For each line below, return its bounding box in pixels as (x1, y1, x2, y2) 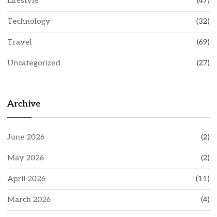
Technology (7, 16, 50, 26)
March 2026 (7, 195, 51, 204)
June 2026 (7, 132, 45, 142)
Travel (7, 37, 32, 47)
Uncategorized (7, 58, 61, 68)
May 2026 (7, 153, 44, 163)
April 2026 (7, 174, 46, 184)
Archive (7, 98, 41, 109)
